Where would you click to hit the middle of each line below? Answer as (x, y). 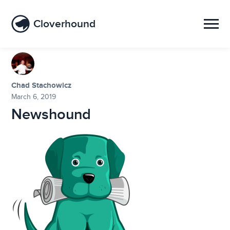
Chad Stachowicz (42, 85)
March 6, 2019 (34, 97)
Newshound (51, 114)
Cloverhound (64, 24)
